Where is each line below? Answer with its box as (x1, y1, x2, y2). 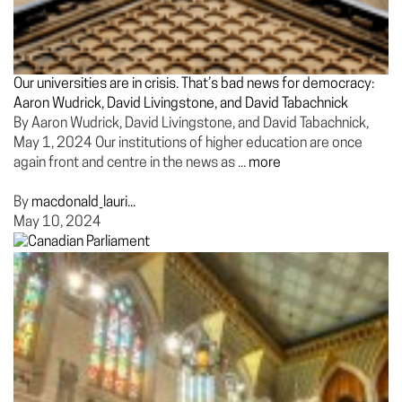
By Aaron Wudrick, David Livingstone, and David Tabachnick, (13, 117, 369, 131)
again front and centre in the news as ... (13, 156, 249, 170)
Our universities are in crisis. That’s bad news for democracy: (13, 77, 374, 92)
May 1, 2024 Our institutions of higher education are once (13, 136, 363, 151)
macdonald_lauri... (31, 196, 135, 210)
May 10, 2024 (13, 215, 101, 230)
